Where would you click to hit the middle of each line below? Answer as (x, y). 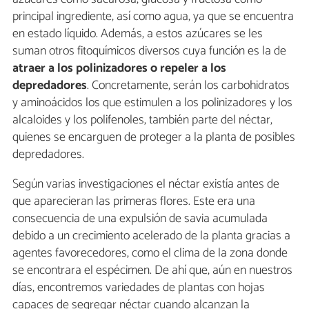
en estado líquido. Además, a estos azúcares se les (138, 33)
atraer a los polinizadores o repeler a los (119, 68)
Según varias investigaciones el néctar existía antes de (146, 184)
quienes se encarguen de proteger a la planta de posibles (154, 137)
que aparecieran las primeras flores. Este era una (134, 201)
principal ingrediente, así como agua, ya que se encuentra (153, 16)
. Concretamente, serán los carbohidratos (188, 85)
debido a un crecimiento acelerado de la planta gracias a (151, 236)
